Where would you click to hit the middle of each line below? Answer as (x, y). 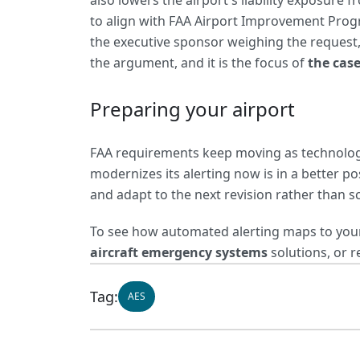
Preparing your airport (192, 109)
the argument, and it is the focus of (199, 63)
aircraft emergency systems (179, 252)
